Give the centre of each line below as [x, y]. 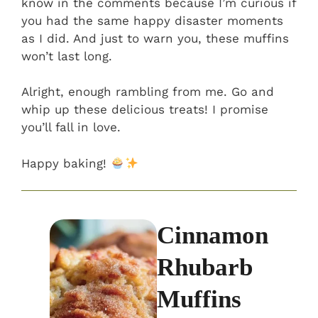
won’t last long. [67, 56]
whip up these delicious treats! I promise [145, 110]
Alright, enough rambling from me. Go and [148, 92]
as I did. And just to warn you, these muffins [155, 38]
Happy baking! [66, 163]
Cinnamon [213, 236]
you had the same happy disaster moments [152, 20]
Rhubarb [205, 268]
